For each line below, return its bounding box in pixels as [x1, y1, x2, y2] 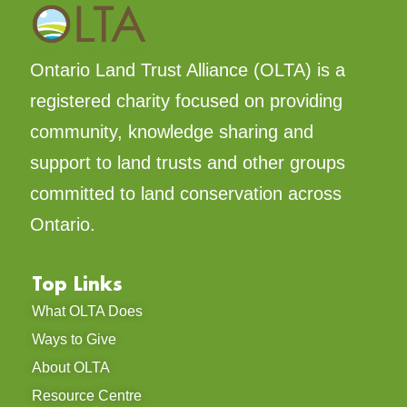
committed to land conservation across [30, 183, 342, 203]
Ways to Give [32, 331, 116, 347]
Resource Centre [32, 387, 142, 403]
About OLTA [32, 359, 110, 375]
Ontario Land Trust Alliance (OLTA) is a [30, 59, 345, 80]
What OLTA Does [32, 303, 143, 319]
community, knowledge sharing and [30, 121, 313, 142]
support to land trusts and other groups [30, 152, 345, 173]
